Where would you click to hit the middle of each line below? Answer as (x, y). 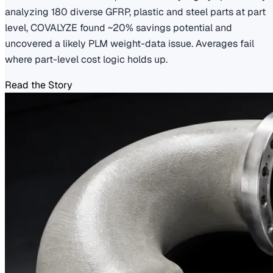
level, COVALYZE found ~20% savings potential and (119, 27)
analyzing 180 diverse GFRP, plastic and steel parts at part (135, 12)
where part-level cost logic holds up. (86, 59)
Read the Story (39, 85)
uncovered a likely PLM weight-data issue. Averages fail (129, 43)
